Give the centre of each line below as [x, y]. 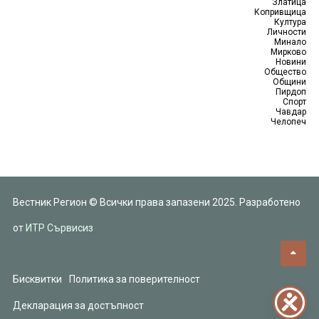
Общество [286, 72]
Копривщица [281, 12]
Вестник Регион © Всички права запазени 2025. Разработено [156, 202]
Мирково [289, 52]
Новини [291, 62]
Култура [291, 22]
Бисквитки [37, 279]
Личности [287, 32]
